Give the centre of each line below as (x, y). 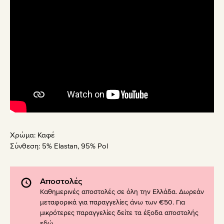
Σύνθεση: (26, 146)
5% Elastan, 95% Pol (75, 146)
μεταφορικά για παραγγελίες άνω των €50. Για (112, 202)
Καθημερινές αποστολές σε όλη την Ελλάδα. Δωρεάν (122, 192)
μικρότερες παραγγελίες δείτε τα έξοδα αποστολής (119, 213)
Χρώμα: (24, 135)
